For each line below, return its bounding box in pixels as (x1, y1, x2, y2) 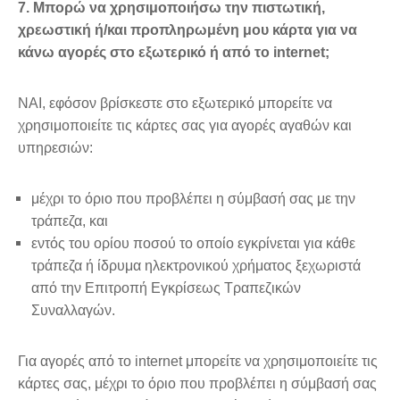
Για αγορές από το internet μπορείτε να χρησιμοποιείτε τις (18, 353, 378, 369)
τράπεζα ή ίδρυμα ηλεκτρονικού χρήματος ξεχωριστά (31, 257, 361, 273)
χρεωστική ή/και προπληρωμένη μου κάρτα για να (18, 21, 357, 37)
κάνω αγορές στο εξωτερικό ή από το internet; (18, 44, 329, 60)
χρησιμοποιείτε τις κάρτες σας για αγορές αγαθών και (18, 117, 352, 133)
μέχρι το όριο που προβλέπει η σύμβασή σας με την (31, 190, 355, 206)
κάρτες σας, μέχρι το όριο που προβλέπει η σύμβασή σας (18, 375, 377, 391)
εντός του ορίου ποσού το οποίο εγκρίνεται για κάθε (31, 235, 355, 251)
